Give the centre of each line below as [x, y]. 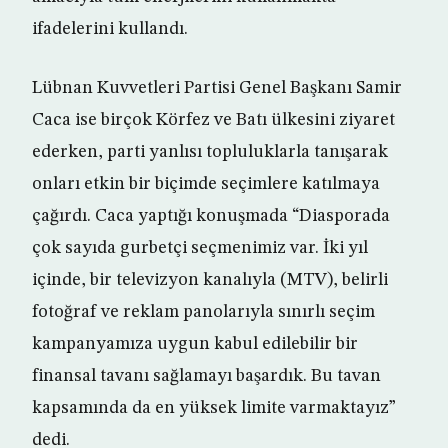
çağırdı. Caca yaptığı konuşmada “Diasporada [211, 216]
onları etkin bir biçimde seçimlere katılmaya [206, 184]
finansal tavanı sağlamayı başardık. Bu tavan [206, 376]
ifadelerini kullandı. [110, 29]
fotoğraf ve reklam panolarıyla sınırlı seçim [203, 312]
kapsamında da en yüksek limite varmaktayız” [214, 408]
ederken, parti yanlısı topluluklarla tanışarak [210, 152]
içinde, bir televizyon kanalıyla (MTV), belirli [210, 280]
